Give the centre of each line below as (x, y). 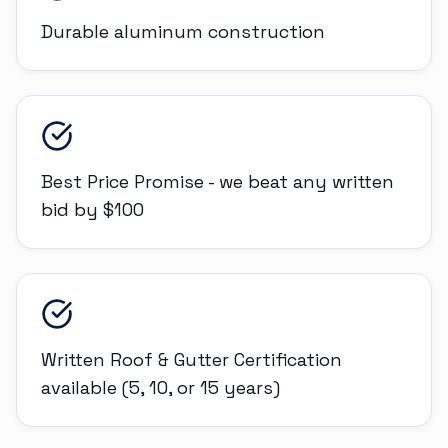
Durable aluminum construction (183, 31)
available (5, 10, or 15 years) (160, 387)
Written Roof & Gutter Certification (191, 359)
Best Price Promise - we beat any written (217, 181)
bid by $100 (92, 209)
